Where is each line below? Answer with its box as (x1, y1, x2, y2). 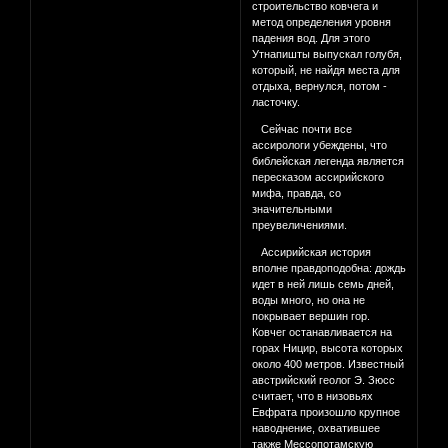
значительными (252, 203, 333, 216)
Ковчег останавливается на (252, 326, 393, 339)
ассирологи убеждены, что (252, 139, 388, 152)
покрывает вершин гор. (252, 310, 371, 323)
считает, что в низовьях (252, 390, 374, 403)
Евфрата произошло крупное (252, 406, 401, 419)
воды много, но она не (252, 294, 366, 307)
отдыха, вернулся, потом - (252, 80, 388, 93)
